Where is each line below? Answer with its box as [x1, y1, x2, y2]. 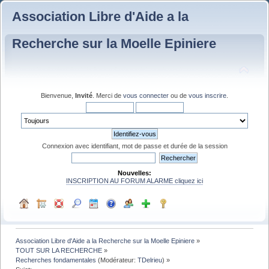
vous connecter [123, 91, 169, 99]
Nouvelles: [118, 169, 151, 177]
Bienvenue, [41, 91, 75, 99]
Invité [75, 91, 92, 99]
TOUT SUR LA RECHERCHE [16, 246, 103, 254]
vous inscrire [189, 91, 226, 99]
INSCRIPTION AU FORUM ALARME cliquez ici [66, 177, 203, 184]
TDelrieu [138, 256, 163, 264]
